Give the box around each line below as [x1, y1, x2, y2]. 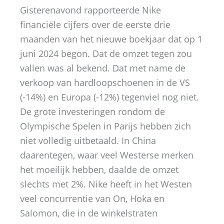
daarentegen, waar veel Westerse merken [20, 148, 193, 161]
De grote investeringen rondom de [20, 105, 165, 117]
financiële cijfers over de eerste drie [20, 18, 170, 30]
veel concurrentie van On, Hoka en [20, 192, 164, 204]
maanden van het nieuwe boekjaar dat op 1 [20, 32, 202, 45]
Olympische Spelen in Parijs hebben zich [20, 119, 191, 132]
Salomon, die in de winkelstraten [20, 206, 157, 219]
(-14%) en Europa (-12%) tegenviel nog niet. [20, 90, 199, 103]
